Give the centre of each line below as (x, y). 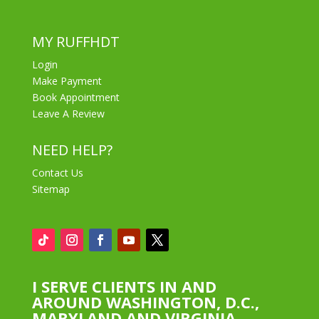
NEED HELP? (72, 150)
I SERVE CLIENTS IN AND (124, 286)
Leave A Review (68, 113)
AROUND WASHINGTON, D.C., (145, 302)
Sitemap (51, 189)
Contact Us (57, 172)
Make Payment (67, 80)
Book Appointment (75, 97)
